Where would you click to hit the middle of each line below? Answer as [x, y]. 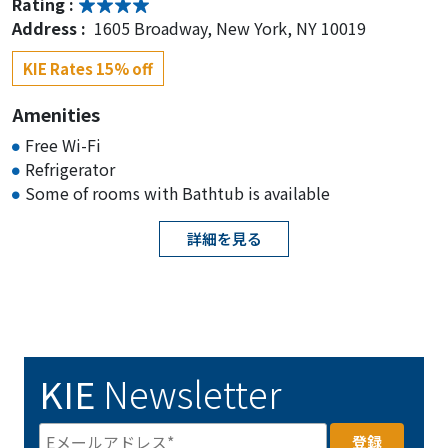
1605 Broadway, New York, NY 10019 [230, 27]
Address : [51, 27]
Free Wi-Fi [63, 144]
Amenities [56, 113]
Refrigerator [70, 168]
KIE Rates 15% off [88, 68]
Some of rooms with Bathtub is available [177, 192]
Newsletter [188, 392]
